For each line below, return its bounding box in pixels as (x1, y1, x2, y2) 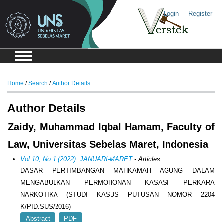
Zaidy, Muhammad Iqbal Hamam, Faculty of (8, 121, 215, 133)
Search (28, 79, 48, 86)
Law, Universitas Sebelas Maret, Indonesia (8, 139, 208, 150)
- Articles (132, 155, 161, 163)
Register (188, 10, 212, 17)
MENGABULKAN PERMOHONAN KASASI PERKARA (20, 179, 215, 187)
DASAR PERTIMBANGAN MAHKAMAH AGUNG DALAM (20, 167, 215, 175)
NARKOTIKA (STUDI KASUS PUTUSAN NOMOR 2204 (20, 191, 215, 199)
